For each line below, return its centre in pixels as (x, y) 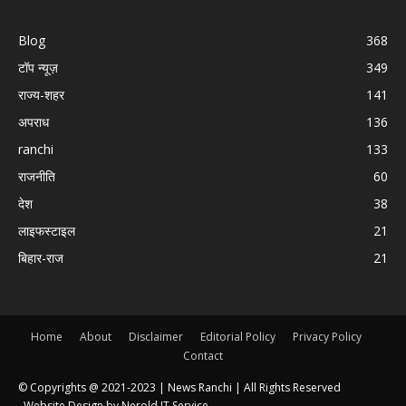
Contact (203, 355)
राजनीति (37, 176)
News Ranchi (200, 387)
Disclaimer (155, 336)
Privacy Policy (327, 336)
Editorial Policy (237, 336)
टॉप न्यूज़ (38, 67)
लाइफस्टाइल (47, 230)
